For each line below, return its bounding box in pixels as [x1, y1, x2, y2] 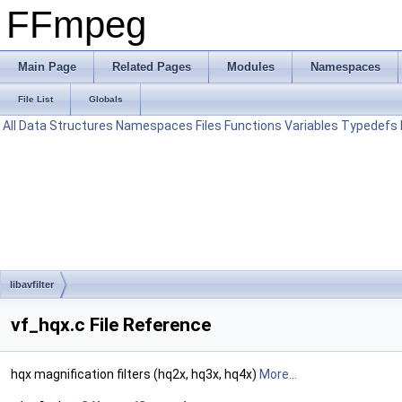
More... [259, 367, 297, 381]
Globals [89, 94, 123, 104]
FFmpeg [6, 4, 146, 46]
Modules [227, 60, 275, 74]
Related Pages [112, 60, 191, 74]
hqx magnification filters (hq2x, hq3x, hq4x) [11, 367, 259, 381]
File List [18, 94, 53, 104]
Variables [284, 118, 338, 133]
